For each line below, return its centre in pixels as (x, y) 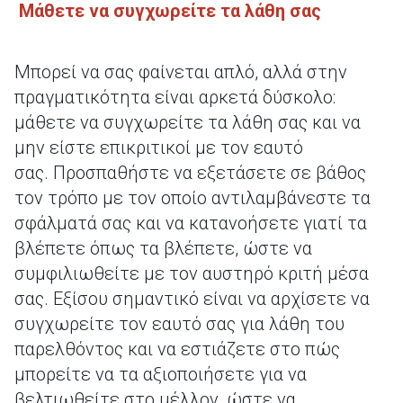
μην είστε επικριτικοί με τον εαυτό (159, 148)
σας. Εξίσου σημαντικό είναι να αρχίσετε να (192, 299)
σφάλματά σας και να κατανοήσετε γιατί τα (191, 223)
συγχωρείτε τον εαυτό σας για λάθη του (179, 324)
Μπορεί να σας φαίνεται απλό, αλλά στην (181, 72)
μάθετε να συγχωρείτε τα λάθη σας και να (188, 122)
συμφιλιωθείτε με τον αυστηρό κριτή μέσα (192, 273)
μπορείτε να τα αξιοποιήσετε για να (161, 374)
